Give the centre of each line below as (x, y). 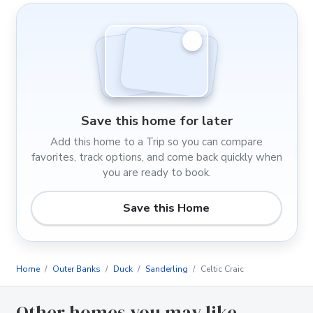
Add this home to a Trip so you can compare (156, 141)
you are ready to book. (156, 172)
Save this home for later (156, 121)
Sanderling (166, 269)
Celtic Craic (222, 269)
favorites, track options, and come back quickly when (156, 157)
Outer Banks (76, 269)
